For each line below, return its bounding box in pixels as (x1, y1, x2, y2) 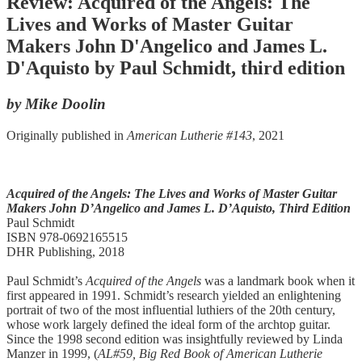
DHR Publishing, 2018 (6, 244, 124, 259)
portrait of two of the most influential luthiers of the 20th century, (6, 302, 335, 317)
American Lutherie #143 (127, 128, 252, 142)
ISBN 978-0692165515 (6, 229, 128, 244)
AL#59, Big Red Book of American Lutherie (98, 346, 322, 360)
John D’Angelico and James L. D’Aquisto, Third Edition (49, 200, 351, 215)
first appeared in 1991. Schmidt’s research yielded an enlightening (6, 288, 341, 302)
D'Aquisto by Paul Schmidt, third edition (6, 57, 345, 79)
